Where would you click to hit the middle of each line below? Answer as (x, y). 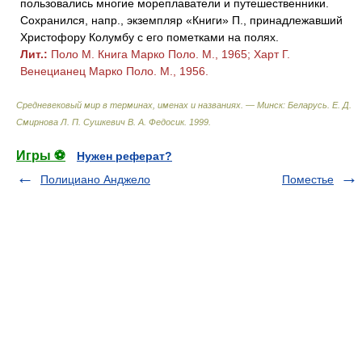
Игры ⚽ (41, 156)
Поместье (308, 179)
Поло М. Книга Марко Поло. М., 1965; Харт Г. (169, 54)
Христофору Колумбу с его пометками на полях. (149, 37)
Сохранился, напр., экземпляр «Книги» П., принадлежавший (181, 20)
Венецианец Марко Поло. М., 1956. (114, 71)
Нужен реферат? (124, 156)
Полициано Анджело (95, 179)
